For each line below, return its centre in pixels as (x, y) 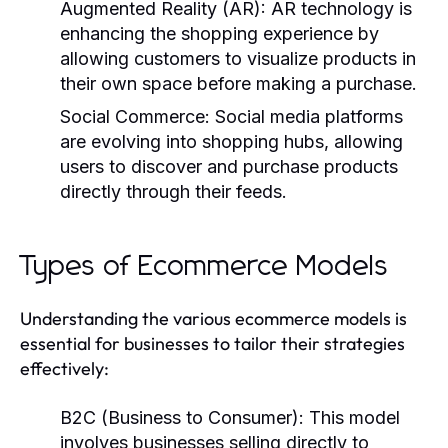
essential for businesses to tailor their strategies (212, 343)
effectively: (64, 368)
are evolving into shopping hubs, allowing (231, 141)
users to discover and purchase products (229, 166)
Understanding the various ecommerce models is (213, 318)
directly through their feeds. (173, 191)
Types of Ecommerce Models (204, 266)
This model (352, 417)
